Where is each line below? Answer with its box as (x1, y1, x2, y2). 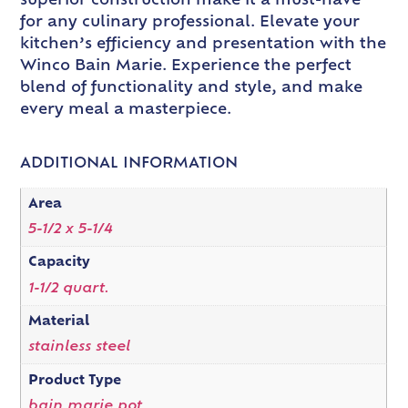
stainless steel (27, 341, 130, 355)
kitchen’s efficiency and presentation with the (20, 36, 387, 52)
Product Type (27, 373, 121, 388)
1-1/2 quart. (27, 281, 109, 296)
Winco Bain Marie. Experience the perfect (20, 58, 352, 74)
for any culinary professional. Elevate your (20, 15, 361, 30)
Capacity (27, 256, 90, 270)
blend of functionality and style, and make (20, 80, 363, 96)
